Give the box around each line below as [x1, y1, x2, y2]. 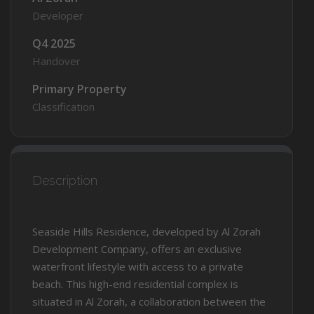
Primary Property [32, 81, 127, 97]
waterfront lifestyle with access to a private [32, 259, 243, 274]
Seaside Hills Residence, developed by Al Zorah [32, 224, 261, 239]
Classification [32, 99, 95, 114]
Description [32, 173, 97, 189]
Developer [32, 8, 83, 22]
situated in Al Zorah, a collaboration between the [32, 294, 266, 309]
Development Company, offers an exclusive [32, 242, 242, 257]
